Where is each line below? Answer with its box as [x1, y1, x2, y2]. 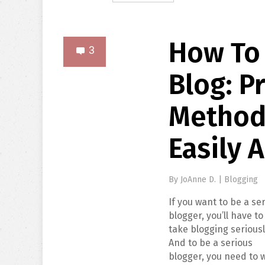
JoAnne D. [180, 174, 219, 185]
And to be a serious [169, 237, 253, 248]
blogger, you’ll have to [169, 210, 264, 221]
